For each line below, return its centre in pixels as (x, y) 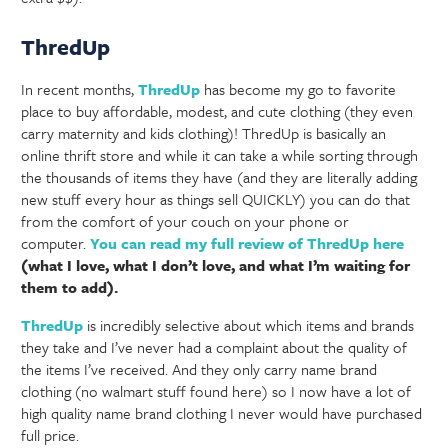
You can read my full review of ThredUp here (247, 243)
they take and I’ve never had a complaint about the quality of (214, 347)
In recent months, (80, 89)
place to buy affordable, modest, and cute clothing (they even (217, 111)
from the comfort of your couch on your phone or (185, 221)
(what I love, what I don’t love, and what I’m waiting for (216, 265)
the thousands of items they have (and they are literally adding (219, 177)
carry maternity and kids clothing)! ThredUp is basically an (204, 133)
